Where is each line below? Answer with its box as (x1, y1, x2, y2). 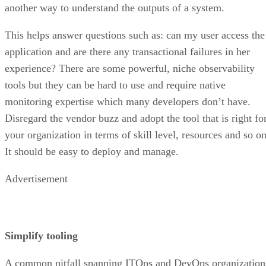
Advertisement (5, 172, 68, 185)
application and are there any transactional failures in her (5, 45, 250, 58)
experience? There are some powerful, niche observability (5, 62, 255, 74)
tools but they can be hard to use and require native (5, 78, 226, 91)
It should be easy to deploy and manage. (5, 145, 179, 157)
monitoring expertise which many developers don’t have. (5, 95, 251, 107)
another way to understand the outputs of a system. (5, 1, 224, 14)
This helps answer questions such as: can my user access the (5, 28, 265, 41)
